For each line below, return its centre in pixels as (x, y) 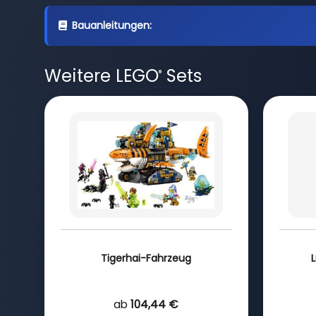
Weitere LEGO (101, 76)
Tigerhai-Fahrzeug (146, 258)
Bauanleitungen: (111, 25)
